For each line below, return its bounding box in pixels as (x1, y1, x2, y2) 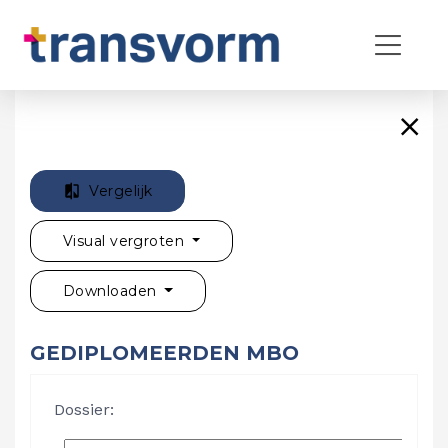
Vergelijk (89, 182, 153, 200)
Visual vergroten (63, 232, 189, 250)
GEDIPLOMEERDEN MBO (30, 341, 299, 365)
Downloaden (63, 282, 161, 300)
